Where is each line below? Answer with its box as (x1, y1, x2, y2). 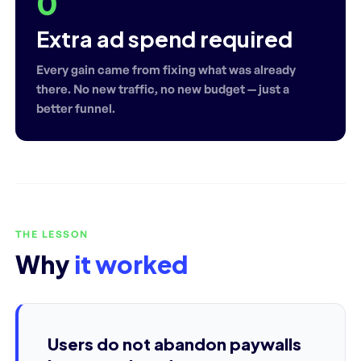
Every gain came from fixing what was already (36, 61, 296, 77)
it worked (74, 248, 188, 280)
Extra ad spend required (36, 24, 293, 52)
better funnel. (36, 100, 115, 116)
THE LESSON (15, 227, 89, 240)
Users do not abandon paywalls (48, 333, 301, 354)
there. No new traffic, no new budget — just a (36, 81, 289, 97)
